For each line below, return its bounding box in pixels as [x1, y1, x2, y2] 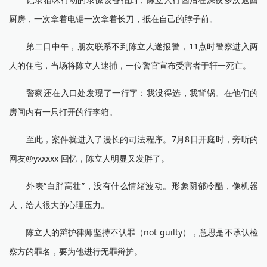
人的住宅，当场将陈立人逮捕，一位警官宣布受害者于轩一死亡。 [9, 60, 251, 71]
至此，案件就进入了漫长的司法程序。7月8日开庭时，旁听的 [9, 133, 258, 145]
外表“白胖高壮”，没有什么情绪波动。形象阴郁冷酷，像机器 [9, 180, 258, 191]
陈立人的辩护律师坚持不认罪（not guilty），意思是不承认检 [9, 226, 258, 238]
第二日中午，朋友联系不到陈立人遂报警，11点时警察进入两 [9, 41, 258, 52]
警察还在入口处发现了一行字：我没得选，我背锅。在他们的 [9, 87, 258, 98]
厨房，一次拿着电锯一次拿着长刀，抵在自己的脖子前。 [9, 13, 218, 24]
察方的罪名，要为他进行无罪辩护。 [9, 246, 142, 257]
